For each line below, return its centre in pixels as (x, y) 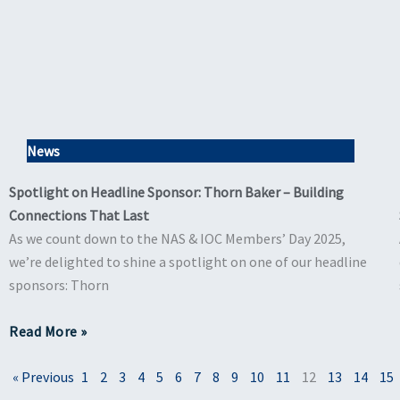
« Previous (43, 376)
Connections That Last (79, 216)
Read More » (48, 331)
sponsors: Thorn (59, 285)
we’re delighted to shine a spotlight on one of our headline (188, 262)
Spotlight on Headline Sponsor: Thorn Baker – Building (176, 192)
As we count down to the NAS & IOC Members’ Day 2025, (177, 239)
